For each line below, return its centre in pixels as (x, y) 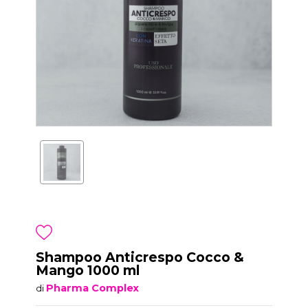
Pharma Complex (93, 288)
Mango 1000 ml (88, 270)
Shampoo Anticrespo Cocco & (140, 257)
